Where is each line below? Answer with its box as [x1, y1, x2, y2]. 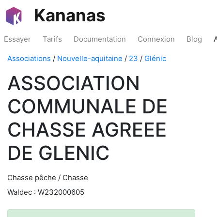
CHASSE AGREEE [7, 118, 167, 141]
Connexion [138, 34, 175, 44]
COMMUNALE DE [7, 94, 168, 118]
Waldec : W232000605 [7, 187, 84, 197]
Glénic [144, 54, 166, 63]
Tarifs [43, 34, 62, 44]
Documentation [74, 34, 126, 44]
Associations [7, 54, 51, 63]
